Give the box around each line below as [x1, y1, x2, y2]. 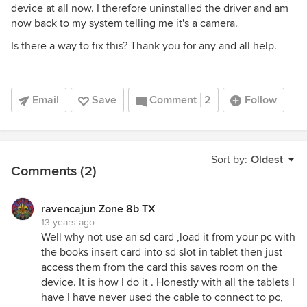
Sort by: [211, 153, 247, 167]
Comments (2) [11, 163, 97, 180]
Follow [245, 93, 277, 107]
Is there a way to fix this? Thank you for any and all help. [11, 39, 277, 53]
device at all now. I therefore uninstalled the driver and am [11, 1, 288, 15]
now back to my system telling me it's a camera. [11, 16, 238, 30]
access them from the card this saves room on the [41, 260, 278, 274]
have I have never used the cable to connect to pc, [41, 291, 283, 304]
